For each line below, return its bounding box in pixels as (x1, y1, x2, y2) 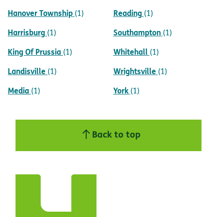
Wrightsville (113, 65, 156, 77)
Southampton (113, 27, 161, 38)
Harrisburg (8, 27, 45, 38)
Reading (113, 7, 142, 19)
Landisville (8, 65, 46, 77)
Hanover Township (8, 7, 73, 19)
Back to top (92, 127, 140, 141)
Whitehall (113, 46, 148, 58)
